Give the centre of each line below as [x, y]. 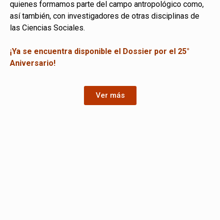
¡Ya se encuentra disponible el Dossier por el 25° [100, 51]
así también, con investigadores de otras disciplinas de [105, 16]
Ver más [110, 96]
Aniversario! [33, 63]
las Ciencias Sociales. [47, 27]
